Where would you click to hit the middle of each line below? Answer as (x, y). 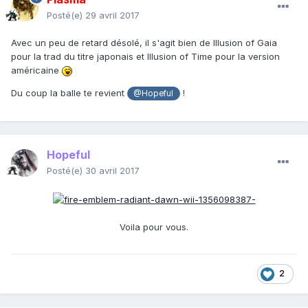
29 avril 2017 (112, 15)
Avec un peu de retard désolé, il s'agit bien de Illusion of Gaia (144, 43)
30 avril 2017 (112, 171)
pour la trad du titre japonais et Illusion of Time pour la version (145, 57)
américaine (36, 70)
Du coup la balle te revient (69, 93)
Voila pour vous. (154, 227)
